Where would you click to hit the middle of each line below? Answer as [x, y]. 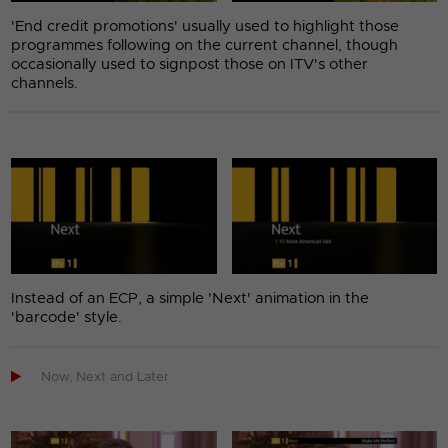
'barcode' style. [67, 317]
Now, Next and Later [105, 377]
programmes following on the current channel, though [205, 45]
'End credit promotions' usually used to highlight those [205, 26]
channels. [45, 83]
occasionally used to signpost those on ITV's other [190, 64]
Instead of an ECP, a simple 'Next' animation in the [190, 298]
